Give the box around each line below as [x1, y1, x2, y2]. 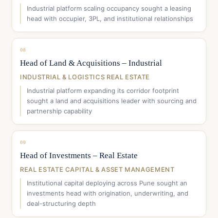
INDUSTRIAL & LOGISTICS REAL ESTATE [20, 73, 150, 81]
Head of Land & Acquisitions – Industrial [20, 58, 162, 68]
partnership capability [27, 107, 92, 115]
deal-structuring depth [27, 200, 96, 207]
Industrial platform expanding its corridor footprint [27, 87, 179, 94]
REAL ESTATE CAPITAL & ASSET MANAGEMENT [20, 165, 175, 173]
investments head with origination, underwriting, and [27, 189, 188, 197]
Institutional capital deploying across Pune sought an [27, 179, 187, 187]
